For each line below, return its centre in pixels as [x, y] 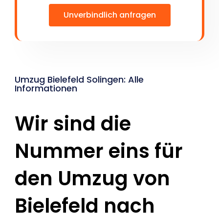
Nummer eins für [99, 151]
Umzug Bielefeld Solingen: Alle [79, 80]
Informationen [46, 88]
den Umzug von [92, 179]
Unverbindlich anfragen [109, 15]
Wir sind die [73, 124]
